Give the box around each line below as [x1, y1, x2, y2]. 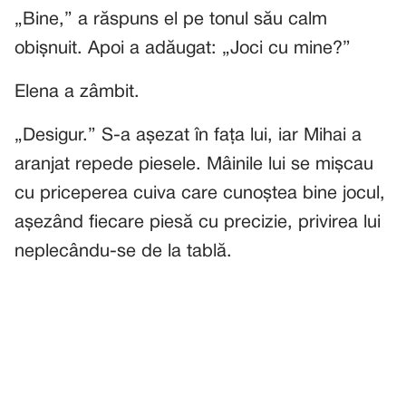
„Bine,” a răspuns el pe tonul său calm [14, 12, 327, 28]
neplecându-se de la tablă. [14, 244, 232, 260]
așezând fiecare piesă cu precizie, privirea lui [14, 215, 381, 231]
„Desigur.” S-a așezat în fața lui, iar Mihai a [14, 128, 362, 144]
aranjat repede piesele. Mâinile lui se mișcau [14, 157, 373, 173]
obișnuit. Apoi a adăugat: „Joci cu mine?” [14, 41, 351, 57]
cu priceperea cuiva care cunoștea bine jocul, [14, 186, 385, 202]
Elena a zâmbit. [14, 84, 140, 101]
